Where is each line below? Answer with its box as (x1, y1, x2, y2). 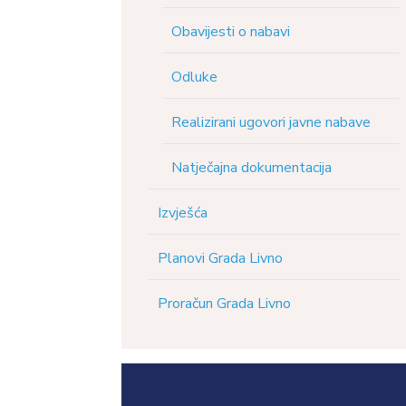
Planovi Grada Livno (158, 248, 284, 269)
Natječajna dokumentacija (171, 158, 333, 179)
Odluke (171, 67, 218, 88)
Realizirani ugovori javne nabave (171, 112, 372, 133)
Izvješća (158, 203, 208, 224)
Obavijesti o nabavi (171, 22, 291, 43)
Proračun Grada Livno (158, 294, 292, 314)
